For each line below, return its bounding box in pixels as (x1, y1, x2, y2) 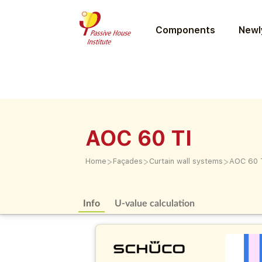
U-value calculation (114, 197, 195, 208)
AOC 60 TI (85, 126, 192, 151)
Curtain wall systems (149, 157, 223, 166)
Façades (113, 157, 143, 166)
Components (156, 24, 216, 36)
